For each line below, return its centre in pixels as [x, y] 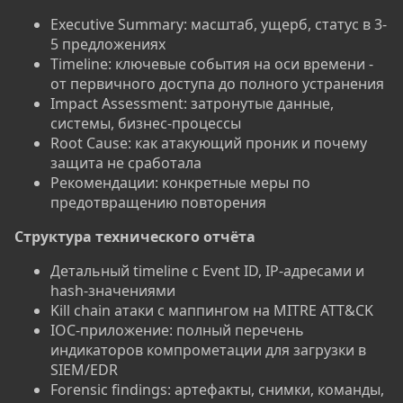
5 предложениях [108, 45]
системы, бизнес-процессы [146, 124]
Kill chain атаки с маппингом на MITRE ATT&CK [212, 311]
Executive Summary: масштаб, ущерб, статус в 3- [219, 25]
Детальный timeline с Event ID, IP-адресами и [207, 271]
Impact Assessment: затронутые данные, [192, 104]
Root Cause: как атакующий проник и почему [209, 143]
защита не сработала [126, 163]
